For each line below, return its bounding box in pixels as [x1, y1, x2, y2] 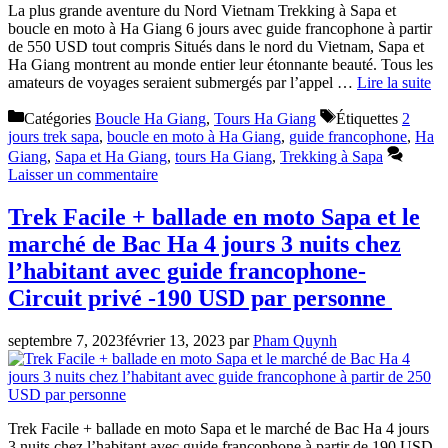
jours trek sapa [8, 128, 99, 146]
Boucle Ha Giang [95, 110, 206, 128]
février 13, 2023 [124, 331, 225, 349]
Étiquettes [336, 110, 402, 128]
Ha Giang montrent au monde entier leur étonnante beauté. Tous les [8, 56, 433, 74]
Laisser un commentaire [8, 166, 158, 184]
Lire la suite [357, 74, 431, 92]
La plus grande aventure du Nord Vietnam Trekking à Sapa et [8, 2, 396, 20]
